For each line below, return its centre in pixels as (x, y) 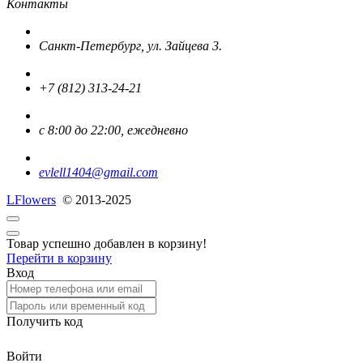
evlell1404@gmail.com (98, 172)
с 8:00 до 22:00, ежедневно (113, 130)
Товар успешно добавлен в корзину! (107, 243)
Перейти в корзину (59, 258)
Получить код (45, 321)
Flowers (35, 199)
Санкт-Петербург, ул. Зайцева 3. (130, 45)
